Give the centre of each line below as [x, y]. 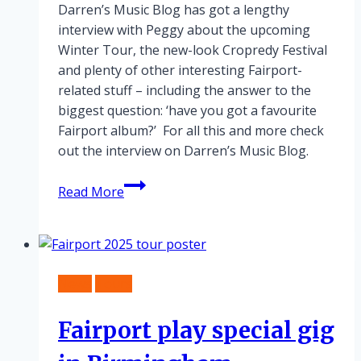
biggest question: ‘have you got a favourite [187, 111]
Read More [91, 192]
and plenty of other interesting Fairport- [180, 71]
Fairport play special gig [196, 330]
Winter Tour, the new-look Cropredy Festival [193, 50]
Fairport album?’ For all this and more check [191, 131]
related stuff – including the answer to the [185, 91]
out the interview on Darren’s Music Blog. [183, 151]
